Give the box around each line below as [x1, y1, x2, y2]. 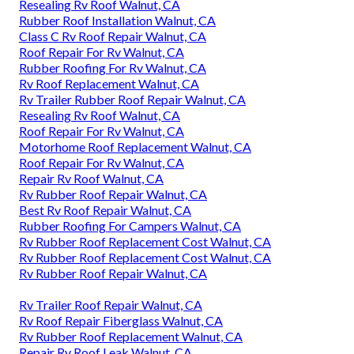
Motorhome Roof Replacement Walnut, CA [19, 139, 251, 155]
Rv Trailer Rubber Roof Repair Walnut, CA [19, 92, 246, 107]
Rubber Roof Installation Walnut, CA [19, 13, 216, 28]
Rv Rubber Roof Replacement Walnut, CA [19, 329, 243, 345]
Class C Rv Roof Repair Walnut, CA [19, 28, 206, 44]
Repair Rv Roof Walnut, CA [19, 171, 164, 186]
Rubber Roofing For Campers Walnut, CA [19, 218, 241, 234]
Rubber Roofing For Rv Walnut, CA [19, 60, 206, 76]
